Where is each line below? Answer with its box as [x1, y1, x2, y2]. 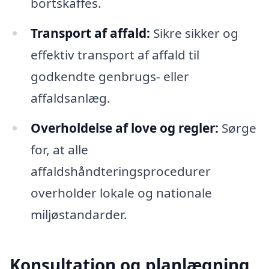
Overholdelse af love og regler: [30, 119, 219, 136]
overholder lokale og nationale [30, 184, 212, 201]
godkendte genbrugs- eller [30, 68, 189, 85]
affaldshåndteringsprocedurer [30, 162, 211, 180]
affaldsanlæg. [30, 89, 110, 107]
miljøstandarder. [30, 205, 127, 223]
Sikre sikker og [150, 25, 238, 42]
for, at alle [30, 141, 88, 158]
